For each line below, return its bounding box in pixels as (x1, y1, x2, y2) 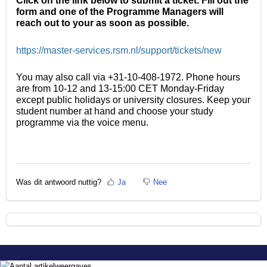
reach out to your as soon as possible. (16, 18, 189, 29)
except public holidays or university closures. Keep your (16, 95, 250, 105)
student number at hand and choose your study (16, 106, 213, 117)
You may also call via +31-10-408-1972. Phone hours (16, 72, 240, 83)
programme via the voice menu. (16, 117, 148, 128)
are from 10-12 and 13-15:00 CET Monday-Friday (16, 83, 224, 94)
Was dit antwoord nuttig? (16, 177, 101, 187)
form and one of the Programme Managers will (16, 7, 223, 17)
